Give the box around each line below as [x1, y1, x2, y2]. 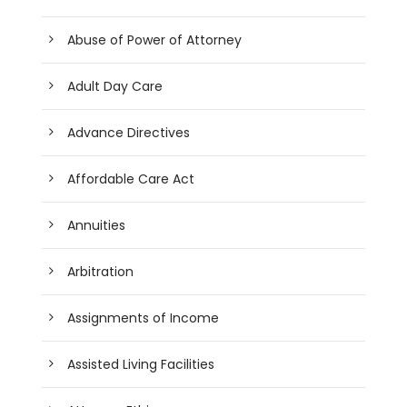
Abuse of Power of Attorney [67, 30, 243, 49]
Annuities [67, 215, 126, 234]
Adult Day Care [67, 76, 164, 95]
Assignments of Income [67, 308, 220, 327]
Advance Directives [67, 123, 191, 142]
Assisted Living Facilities [67, 354, 215, 373]
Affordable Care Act [67, 169, 195, 188]
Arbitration [67, 262, 134, 281]
